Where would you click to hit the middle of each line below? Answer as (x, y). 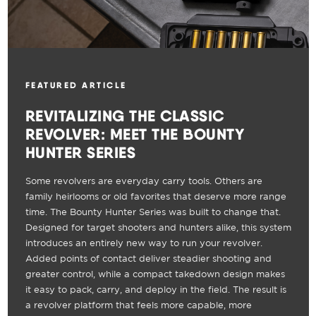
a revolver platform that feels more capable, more (138, 305)
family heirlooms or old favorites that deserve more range (156, 197)
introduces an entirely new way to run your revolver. (144, 243)
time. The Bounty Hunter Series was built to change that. (153, 212)
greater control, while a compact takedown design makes (155, 274)
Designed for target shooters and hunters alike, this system (158, 228)
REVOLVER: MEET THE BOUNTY (134, 134)
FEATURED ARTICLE (76, 85)
